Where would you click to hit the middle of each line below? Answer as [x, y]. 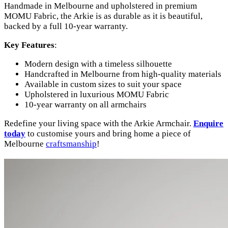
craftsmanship [71, 144]
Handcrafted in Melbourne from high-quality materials [123, 74]
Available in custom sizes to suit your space [103, 84]
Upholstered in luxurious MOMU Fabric [97, 94]
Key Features [29, 45]
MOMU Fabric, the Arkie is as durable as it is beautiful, [103, 16]
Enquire [208, 123]
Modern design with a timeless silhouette [98, 64]
